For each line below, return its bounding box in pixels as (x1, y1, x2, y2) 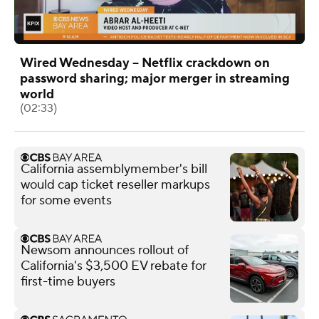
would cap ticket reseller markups (21, 176, 210, 193)
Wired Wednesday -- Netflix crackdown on (20, 54, 270, 71)
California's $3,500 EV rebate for (21, 257, 206, 274)
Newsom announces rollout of (21, 241, 189, 258)
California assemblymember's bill (21, 160, 207, 177)
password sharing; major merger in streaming (20, 70, 290, 87)
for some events (21, 192, 112, 209)
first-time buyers (21, 273, 115, 290)
